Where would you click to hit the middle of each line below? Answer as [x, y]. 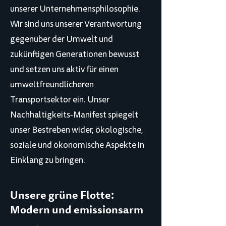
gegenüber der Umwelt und [62, 39]
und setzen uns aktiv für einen [64, 69]
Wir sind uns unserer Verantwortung [76, 24]
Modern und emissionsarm [77, 210]
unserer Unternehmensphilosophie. [75, 9]
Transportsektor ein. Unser [60, 100]
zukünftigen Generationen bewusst [75, 54]
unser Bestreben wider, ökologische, [77, 130]
